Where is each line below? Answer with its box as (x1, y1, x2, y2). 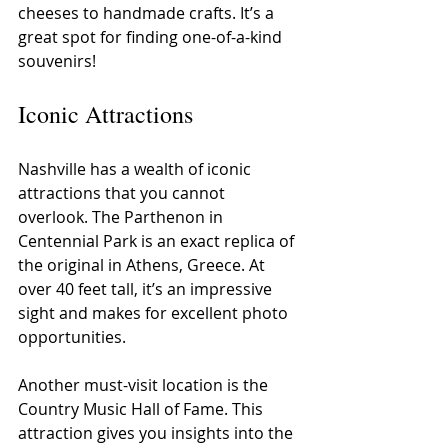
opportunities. (18, 326, 126, 349)
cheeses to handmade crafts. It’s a (18, 2, 278, 25)
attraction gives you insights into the (18, 422, 297, 445)
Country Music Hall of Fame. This (18, 398, 267, 421)
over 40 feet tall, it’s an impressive (18, 278, 276, 301)
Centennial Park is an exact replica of (18, 230, 298, 253)
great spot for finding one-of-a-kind (18, 26, 286, 49)
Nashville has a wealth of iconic (18, 158, 255, 181)
